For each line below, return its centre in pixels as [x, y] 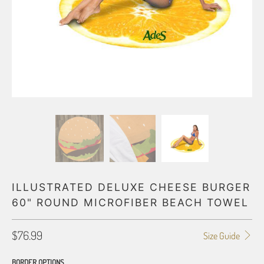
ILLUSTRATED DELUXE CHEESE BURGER [131, 187]
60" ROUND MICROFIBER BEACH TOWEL [130, 202]
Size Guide [222, 236]
